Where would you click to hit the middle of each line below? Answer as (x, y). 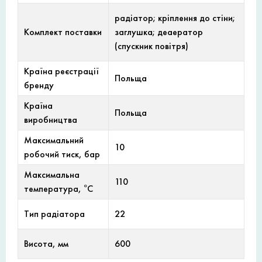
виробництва (51, 120)
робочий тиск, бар (62, 154)
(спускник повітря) (151, 46)
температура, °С (58, 189)
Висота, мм (46, 244)
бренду (39, 85)
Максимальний (54, 140)
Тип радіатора (54, 214)
